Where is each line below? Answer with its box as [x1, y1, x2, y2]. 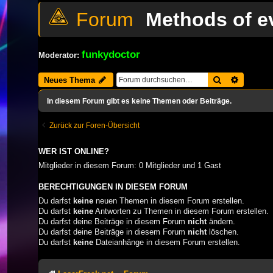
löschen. [207, 227, 239, 236]
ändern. [207, 216, 235, 226]
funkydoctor [82, 48, 140, 60]
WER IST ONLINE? [38, 147, 109, 156]
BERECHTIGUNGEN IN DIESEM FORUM [38, 182, 188, 191]
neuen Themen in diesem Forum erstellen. [93, 196, 244, 205]
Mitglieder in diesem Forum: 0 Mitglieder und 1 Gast [38, 160, 221, 170]
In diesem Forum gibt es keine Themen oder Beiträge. [47, 96, 232, 105]
